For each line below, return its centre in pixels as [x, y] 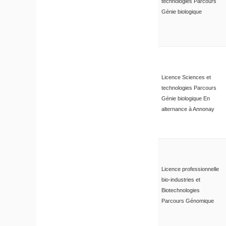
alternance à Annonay [188, 109]
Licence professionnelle [190, 169]
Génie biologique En [185, 98]
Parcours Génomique [187, 201]
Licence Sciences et [186, 77]
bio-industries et [181, 179]
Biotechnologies [180, 190]
